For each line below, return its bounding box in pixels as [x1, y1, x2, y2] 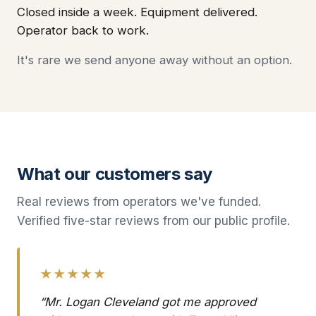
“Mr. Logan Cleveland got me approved [39, 295, 256, 310]
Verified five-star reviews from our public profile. [17, 214, 290, 229]
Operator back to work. [17, 23, 149, 37]
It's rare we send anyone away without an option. [17, 53, 292, 68]
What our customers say [17, 164, 213, 185]
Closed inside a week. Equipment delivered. [17, 4, 257, 19]
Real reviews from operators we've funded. [17, 195, 261, 209]
